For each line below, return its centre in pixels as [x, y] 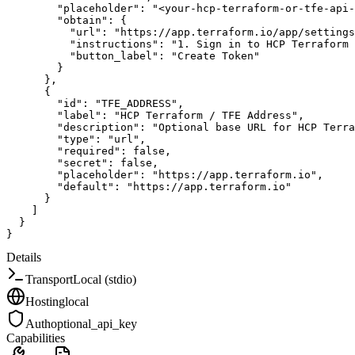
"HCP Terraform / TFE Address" [206, 115]
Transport [49, 279]
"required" [89, 151]
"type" [76, 139]
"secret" [82, 162]
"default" [86, 186]
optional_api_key [94, 323]
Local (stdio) [105, 279]
